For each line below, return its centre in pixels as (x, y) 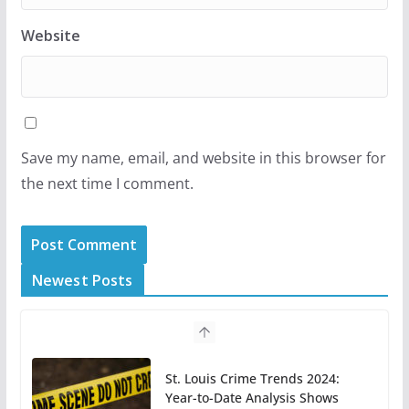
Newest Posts (82, 281)
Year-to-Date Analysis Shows (252, 398)
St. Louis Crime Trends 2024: (252, 379)
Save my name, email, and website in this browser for (203, 158)
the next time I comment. (107, 184)
